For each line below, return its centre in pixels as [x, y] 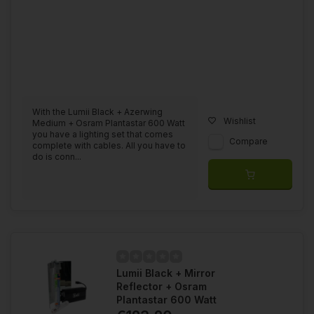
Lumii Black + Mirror [166, 273]
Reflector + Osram [162, 286]
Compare [248, 141]
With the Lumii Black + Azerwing [97, 111]
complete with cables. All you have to [109, 145]
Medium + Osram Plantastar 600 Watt [109, 123]
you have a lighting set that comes [103, 134]
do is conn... [57, 156]
